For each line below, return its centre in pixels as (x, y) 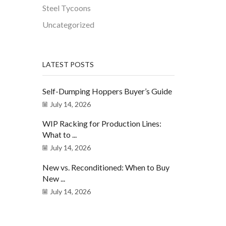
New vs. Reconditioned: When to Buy (106, 167)
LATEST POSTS (68, 65)
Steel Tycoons (66, 8)
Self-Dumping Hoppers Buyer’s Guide (107, 91)
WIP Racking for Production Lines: (102, 124)
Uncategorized (68, 25)
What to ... (59, 135)
